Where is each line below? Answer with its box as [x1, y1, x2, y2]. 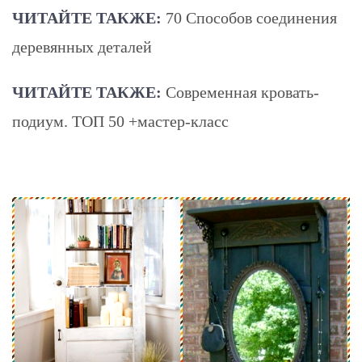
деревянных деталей [12, 38, 152, 56]
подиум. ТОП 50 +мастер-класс [12, 112, 229, 130]
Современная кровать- [166, 83, 319, 101]
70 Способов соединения [166, 9, 337, 27]
